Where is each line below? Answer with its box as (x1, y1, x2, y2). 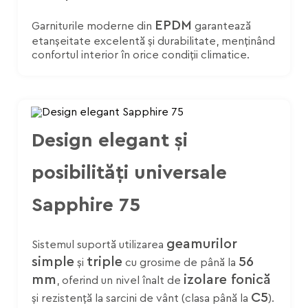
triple (87, 255, 122, 269)
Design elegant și (32, 131, 188, 150)
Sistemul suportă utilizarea (32, 239, 166, 250)
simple (32, 255, 74, 269)
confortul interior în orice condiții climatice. (32, 49, 250, 60)
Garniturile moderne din (32, 21, 155, 32)
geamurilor (166, 237, 237, 251)
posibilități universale (32, 163, 227, 182)
